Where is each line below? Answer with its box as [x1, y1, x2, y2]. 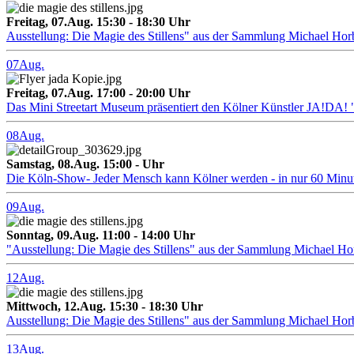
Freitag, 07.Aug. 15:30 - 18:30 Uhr [6, 15, 190, 29]
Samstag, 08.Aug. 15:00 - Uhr [6, 157, 164, 171]
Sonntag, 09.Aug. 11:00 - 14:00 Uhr [6, 228, 195, 243]
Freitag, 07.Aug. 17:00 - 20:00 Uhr [6, 86, 190, 100]
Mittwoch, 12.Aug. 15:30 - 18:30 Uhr [6, 299, 203, 314]
